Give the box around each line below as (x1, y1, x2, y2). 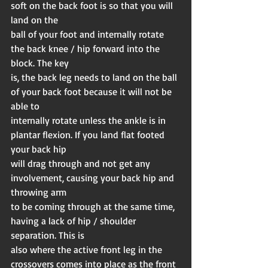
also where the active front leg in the (11, 243, 165, 256)
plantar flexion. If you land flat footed (11, 129, 167, 141)
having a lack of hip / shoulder (11, 215, 138, 227)
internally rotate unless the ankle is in (11, 114, 168, 127)
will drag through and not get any (11, 157, 153, 170)
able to (11, 100, 39, 112)
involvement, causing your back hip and (11, 172, 176, 184)
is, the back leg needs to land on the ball (11, 71, 179, 84)
